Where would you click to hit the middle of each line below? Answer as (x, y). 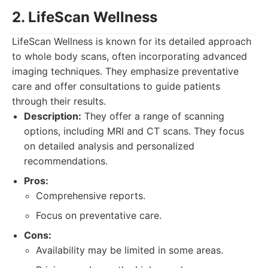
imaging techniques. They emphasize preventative (125, 71)
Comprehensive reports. (91, 196)
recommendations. (66, 161)
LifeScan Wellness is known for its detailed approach (132, 41)
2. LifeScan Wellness (85, 17)
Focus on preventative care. (99, 215)
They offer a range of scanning (153, 116)
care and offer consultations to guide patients (116, 86)
